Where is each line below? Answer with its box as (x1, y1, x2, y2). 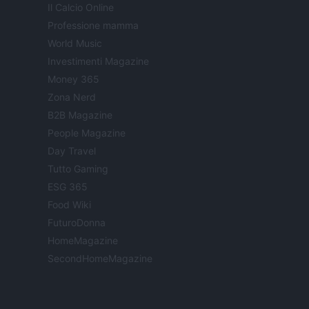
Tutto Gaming (48, 163, 108, 175)
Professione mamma (48, 19, 139, 32)
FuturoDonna (48, 217, 106, 229)
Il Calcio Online (48, 1, 114, 14)
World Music (48, 37, 102, 50)
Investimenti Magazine (48, 55, 149, 68)
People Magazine (48, 127, 126, 139)
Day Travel (48, 145, 96, 157)
